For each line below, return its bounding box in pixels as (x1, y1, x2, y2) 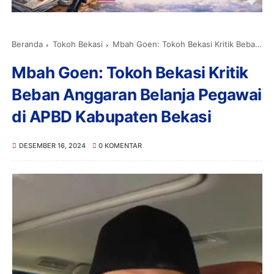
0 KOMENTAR (98, 141, 143, 150)
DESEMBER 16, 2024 (18, 141, 86, 150)
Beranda (12, 39, 43, 49)
